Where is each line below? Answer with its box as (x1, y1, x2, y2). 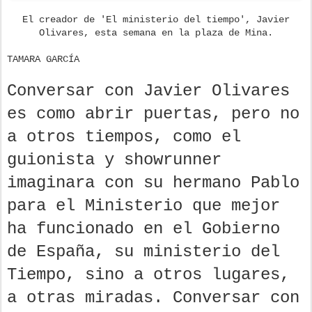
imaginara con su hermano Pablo (7, 173, 299, 192)
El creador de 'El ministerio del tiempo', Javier (22, 13, 290, 25)
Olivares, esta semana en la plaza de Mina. (39, 26, 273, 38)
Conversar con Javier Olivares (7, 81, 290, 100)
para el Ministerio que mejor (7, 196, 280, 215)
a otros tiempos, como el (7, 127, 241, 146)
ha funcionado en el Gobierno (7, 219, 280, 238)
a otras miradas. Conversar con (7, 288, 299, 307)
